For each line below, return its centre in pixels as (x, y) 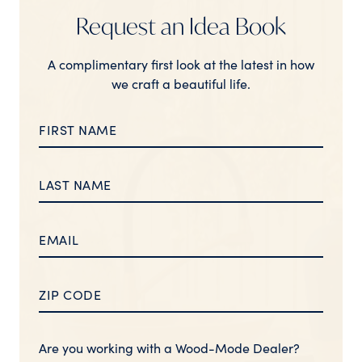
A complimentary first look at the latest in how (181, 63)
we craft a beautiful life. (181, 83)
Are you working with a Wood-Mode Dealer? (169, 347)
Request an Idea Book (181, 26)
